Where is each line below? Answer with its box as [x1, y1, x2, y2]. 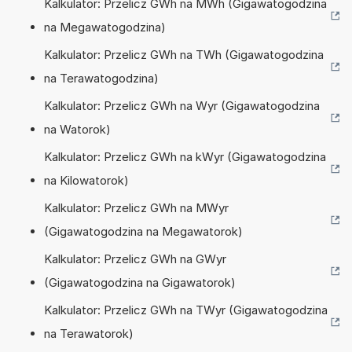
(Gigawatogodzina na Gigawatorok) [44, 274, 236, 290]
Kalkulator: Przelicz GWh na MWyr [44, 200, 229, 215]
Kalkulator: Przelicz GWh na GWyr [44, 251, 226, 266]
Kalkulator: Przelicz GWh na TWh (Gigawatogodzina [44, 46, 324, 62]
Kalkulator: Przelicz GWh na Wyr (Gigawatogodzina [44, 97, 320, 113]
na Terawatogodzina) [44, 70, 159, 86]
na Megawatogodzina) [44, 19, 166, 35]
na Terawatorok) [44, 325, 134, 341]
